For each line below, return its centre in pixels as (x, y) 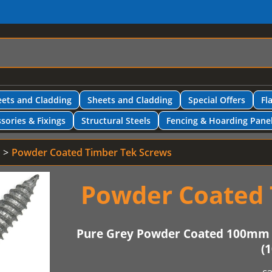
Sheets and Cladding (130, 100)
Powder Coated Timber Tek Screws (92, 152)
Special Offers (217, 100)
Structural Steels (116, 120)
